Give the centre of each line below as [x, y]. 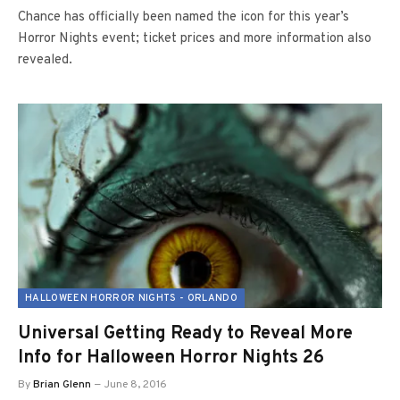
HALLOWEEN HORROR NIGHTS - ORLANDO [131, 298]
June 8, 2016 [136, 385]
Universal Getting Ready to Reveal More [185, 334]
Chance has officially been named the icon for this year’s [183, 17]
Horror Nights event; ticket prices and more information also [195, 38]
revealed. [45, 60]
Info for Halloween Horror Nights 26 [171, 358]
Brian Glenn [62, 385]
